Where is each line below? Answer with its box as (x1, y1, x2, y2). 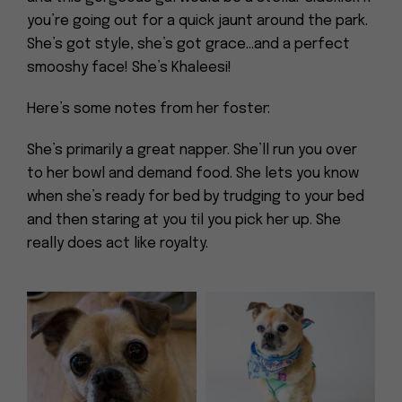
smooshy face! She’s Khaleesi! (27, 60, 232, 75)
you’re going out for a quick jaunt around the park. (27, 13, 368, 29)
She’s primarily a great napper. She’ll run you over (27, 143, 357, 158)
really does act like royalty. (27, 236, 208, 251)
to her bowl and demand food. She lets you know (27, 166, 359, 181)
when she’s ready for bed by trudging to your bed (27, 189, 364, 205)
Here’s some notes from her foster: (27, 101, 270, 117)
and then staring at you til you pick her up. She (27, 213, 341, 228)
